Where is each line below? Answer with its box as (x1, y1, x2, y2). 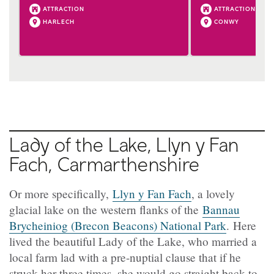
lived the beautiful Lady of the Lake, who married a (9, 233, 257, 249)
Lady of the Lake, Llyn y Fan (9, 132, 239, 156)
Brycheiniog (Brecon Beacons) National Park (9, 217, 226, 233)
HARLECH (43, 17, 75, 25)
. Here (226, 217, 256, 233)
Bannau (202, 201, 240, 217)
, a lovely (191, 185, 235, 201)
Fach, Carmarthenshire (9, 152, 200, 176)
